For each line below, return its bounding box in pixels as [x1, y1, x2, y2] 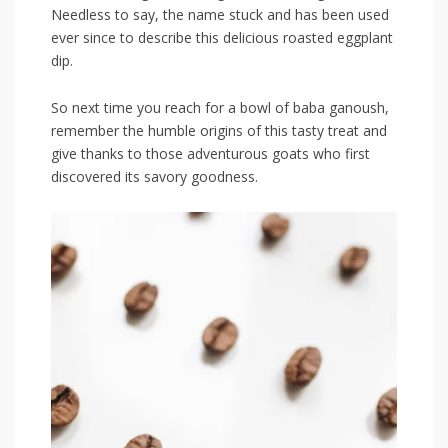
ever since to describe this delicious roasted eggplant [51, 28, 393, 48]
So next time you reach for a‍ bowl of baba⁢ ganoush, [51, 98, 389, 118]
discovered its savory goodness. [51, 167, 258, 187]
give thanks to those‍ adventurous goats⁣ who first [51, 144, 370, 164]
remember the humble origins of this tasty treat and [51, 121, 387, 141]
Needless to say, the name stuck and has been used [51, 5, 389, 25]
